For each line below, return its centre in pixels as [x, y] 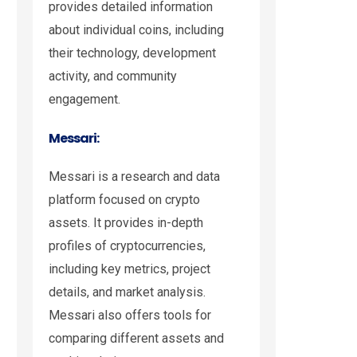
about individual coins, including [136, 30]
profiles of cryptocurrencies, [127, 246]
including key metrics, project [129, 269]
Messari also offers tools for [130, 316]
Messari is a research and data [134, 177]
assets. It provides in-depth [126, 223]
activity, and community [113, 76]
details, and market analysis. [127, 292]
